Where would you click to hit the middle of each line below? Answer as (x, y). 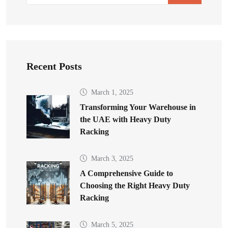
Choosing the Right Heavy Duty (135, 186)
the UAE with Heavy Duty (125, 119)
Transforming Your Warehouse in (138, 107)
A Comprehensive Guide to (126, 173)
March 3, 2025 (112, 159)
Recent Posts (54, 66)
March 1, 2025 (112, 92)
